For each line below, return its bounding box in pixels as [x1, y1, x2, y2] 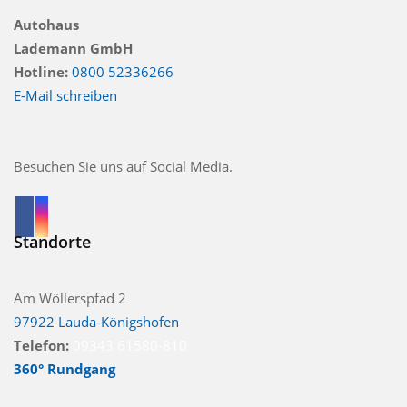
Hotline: [14, 62, 68, 81]
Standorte [14, 230, 91, 253]
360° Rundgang [14, 359, 115, 378]
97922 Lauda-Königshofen [14, 312, 179, 331]
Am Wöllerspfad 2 [14, 288, 126, 307]
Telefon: [14, 335, 69, 354]
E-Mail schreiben [14, 85, 117, 104]
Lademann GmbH [14, 38, 133, 57]
